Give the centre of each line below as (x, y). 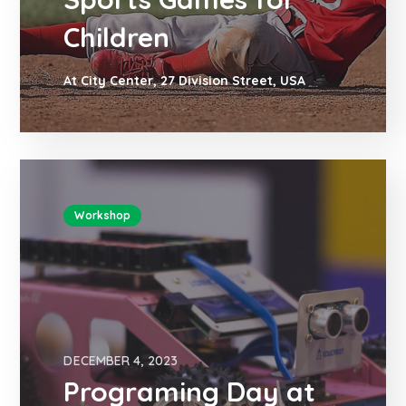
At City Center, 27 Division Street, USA (185, 80)
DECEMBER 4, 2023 (121, 360)
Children (117, 37)
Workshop (103, 215)
